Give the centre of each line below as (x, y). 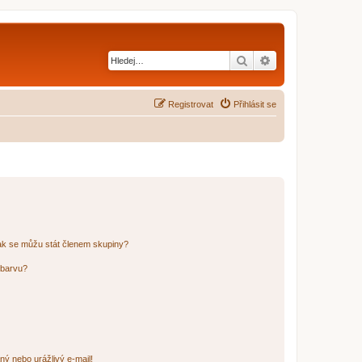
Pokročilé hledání (315, 60)
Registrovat (191, 104)
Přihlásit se (255, 104)
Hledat (265, 60)
